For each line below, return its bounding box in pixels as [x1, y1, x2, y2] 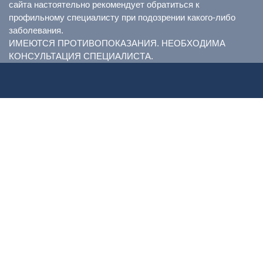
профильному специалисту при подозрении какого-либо [9, 12, 235, 23]
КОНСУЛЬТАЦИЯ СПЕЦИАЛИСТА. [9, 51, 153, 62]
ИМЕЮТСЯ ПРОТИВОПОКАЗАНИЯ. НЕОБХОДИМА [9, 38, 225, 49]
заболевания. [9, 25, 63, 36]
